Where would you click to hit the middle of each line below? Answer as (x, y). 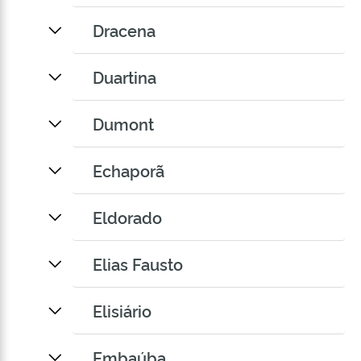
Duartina (124, 77)
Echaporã (129, 170)
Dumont (123, 124)
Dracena (124, 30)
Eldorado (127, 217)
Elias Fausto (138, 264)
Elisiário (122, 311)
